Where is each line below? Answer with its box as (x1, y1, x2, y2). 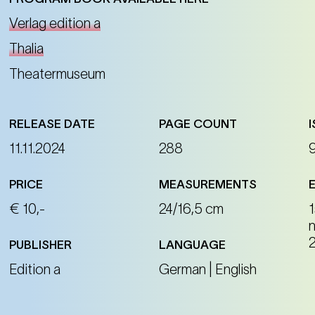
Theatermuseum (9, 66, 106, 82)
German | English (159, 262, 257, 278)
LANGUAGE (159, 238, 226, 252)
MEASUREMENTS (159, 178, 257, 191)
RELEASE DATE (9, 117, 96, 131)
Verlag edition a (9, 15, 101, 32)
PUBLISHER (9, 238, 72, 252)
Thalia (9, 41, 44, 57)
